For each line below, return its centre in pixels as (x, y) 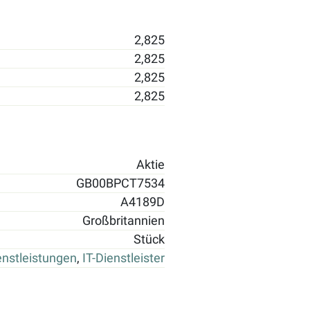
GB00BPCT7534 (120, 183)
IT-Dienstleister (124, 258)
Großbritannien (124, 220)
